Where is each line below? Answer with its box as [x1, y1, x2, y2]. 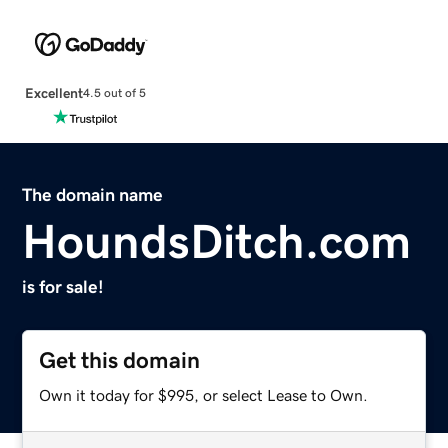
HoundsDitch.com [22, 216, 412, 265]
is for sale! [22, 277, 105, 296]
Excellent [24, 85, 83, 100]
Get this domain [39, 348, 201, 372]
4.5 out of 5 [82, 87, 146, 100]
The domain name [22, 185, 164, 204]
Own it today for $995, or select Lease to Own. [39, 386, 369, 403]
